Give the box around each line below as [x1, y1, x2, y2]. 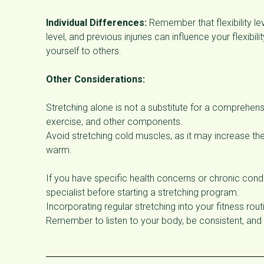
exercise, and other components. [46, 115, 183, 127]
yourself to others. [46, 45, 121, 57]
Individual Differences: [46, 16, 147, 28]
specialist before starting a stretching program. [46, 186, 239, 198]
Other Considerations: [46, 73, 145, 85]
